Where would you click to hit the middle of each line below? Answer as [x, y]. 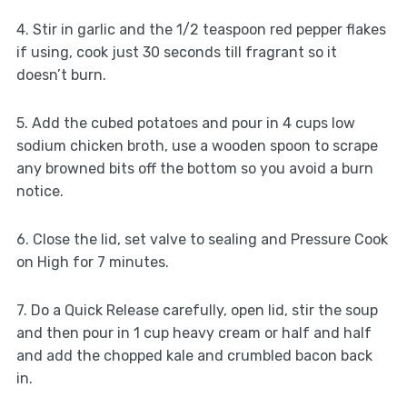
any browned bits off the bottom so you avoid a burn [194, 169]
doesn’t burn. [61, 75]
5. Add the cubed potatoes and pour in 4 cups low [185, 124]
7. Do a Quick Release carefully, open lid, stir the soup [197, 311]
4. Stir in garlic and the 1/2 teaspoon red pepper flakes [201, 30]
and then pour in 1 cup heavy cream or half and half [194, 333]
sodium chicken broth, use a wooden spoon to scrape [197, 146]
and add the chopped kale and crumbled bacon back [194, 356]
